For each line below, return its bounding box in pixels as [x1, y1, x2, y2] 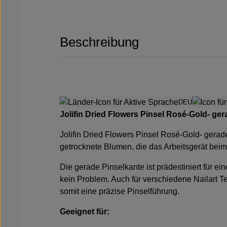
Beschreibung [60, 34, 139, 50]
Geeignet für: [60, 207, 109, 216]
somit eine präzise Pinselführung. [60, 187, 179, 196]
